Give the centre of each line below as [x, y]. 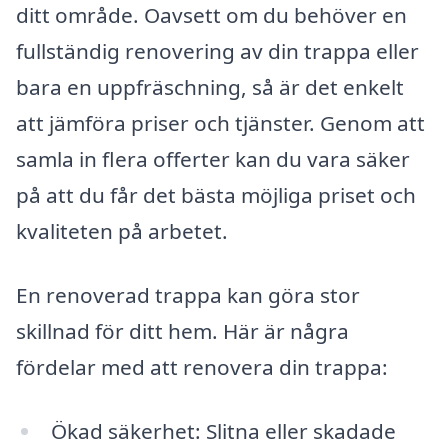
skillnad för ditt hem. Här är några [182, 331]
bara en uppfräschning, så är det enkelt [210, 87]
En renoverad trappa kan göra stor [188, 295]
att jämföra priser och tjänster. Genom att [220, 123]
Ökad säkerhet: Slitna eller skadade [223, 430]
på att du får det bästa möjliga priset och [216, 195]
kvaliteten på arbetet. [122, 231]
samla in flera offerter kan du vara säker [213, 159]
